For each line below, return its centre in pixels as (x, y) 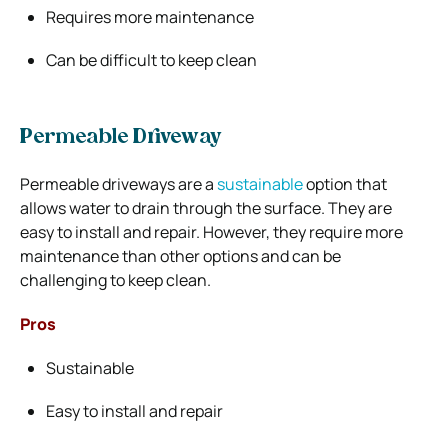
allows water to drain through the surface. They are (206, 207)
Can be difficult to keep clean (151, 59)
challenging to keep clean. (115, 279)
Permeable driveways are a (118, 183)
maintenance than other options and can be (180, 255)
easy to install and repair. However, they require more (211, 231)
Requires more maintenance (150, 16)
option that (345, 183)
